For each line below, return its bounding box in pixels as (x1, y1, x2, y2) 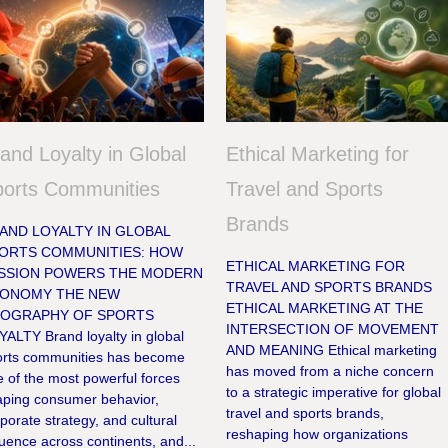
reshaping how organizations (226, 426, 409, 443)
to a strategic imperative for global (226, 384, 442, 401)
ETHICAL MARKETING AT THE (226, 300, 424, 317)
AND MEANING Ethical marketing (226, 342, 438, 359)
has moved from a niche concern (226, 363, 435, 380)
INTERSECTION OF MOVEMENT (226, 321, 440, 338)
